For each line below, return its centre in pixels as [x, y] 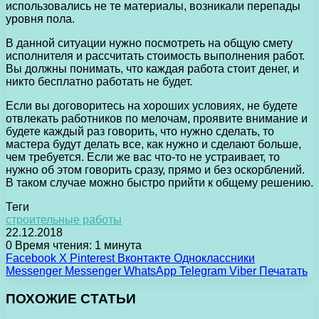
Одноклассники [214, 258]
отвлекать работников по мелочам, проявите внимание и [157, 118]
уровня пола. [40, 19]
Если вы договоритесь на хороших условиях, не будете [152, 105]
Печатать [283, 271]
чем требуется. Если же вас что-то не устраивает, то [143, 157]
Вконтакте [144, 258]
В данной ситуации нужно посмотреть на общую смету [149, 43]
